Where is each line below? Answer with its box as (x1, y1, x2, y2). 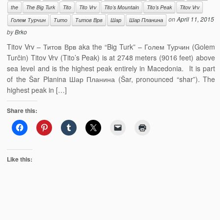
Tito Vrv (79, 3, 97, 11)
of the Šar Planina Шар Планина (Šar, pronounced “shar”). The (7, 74, 215, 84)
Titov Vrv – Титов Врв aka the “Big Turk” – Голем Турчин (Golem (7, 42, 215, 52)
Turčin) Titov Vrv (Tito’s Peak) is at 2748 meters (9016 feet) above (7, 53, 215, 62)
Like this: (7, 155, 33, 164)
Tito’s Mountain (104, 3, 139, 11)
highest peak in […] (7, 85, 67, 95)
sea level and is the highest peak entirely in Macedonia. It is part (7, 63, 215, 73)
